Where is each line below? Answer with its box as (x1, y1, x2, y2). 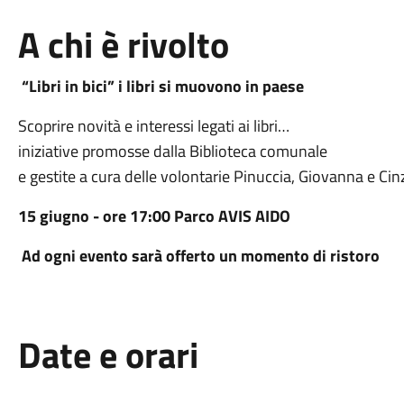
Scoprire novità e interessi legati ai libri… (17, 114, 289, 138)
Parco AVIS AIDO (173, 204, 290, 228)
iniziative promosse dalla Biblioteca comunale (17, 139, 327, 163)
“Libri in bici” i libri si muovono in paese (17, 74, 304, 98)
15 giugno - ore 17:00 (17, 204, 174, 228)
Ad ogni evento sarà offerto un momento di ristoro (21, 243, 380, 268)
